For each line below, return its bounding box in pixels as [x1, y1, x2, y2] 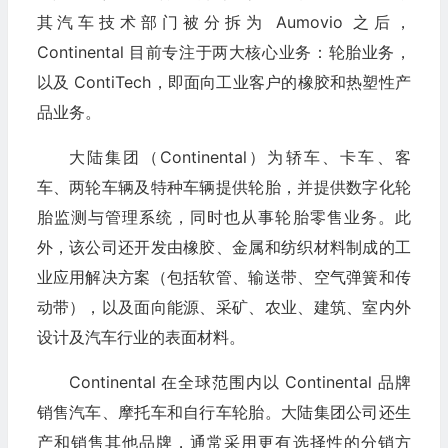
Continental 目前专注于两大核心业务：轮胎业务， [36, 42, 411, 63]
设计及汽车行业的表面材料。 [36, 327, 245, 348]
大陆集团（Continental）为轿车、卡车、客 [68, 147, 411, 168]
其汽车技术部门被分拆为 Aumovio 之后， [36, 12, 411, 33]
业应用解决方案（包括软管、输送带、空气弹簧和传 [36, 267, 411, 288]
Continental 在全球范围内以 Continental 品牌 [68, 372, 411, 393]
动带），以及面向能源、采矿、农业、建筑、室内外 [36, 297, 411, 318]
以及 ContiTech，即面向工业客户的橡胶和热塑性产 [36, 72, 411, 93]
